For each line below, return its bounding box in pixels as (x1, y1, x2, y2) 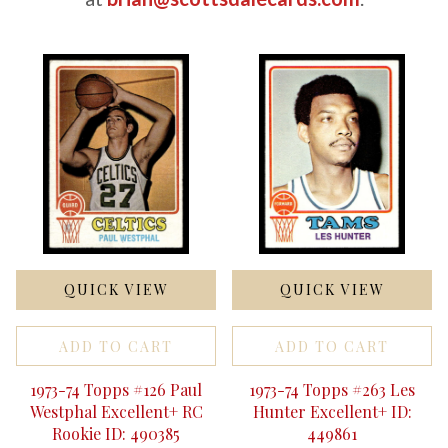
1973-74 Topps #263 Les (249, 379, 415, 400)
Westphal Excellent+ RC (29, 401, 203, 422)
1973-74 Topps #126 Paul (30, 379, 202, 400)
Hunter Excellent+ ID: (252, 401, 412, 422)
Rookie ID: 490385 (52, 423, 180, 444)
